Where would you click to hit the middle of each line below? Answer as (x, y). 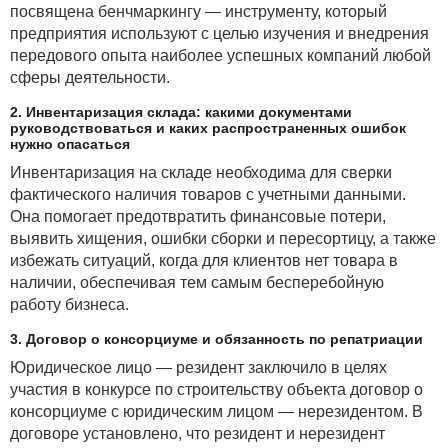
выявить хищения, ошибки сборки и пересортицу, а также (223, 239)
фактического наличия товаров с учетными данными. (208, 195)
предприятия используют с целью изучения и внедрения (219, 34)
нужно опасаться (70, 144)
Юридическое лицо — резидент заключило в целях (198, 368)
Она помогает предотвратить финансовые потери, (198, 217)
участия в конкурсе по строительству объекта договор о (216, 390)
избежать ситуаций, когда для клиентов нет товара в (204, 261)
